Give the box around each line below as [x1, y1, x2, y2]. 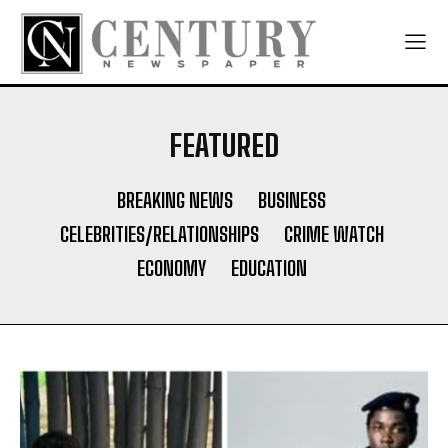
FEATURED [169, 127, 279, 164]
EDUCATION [230, 256, 307, 281]
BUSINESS [258, 188, 326, 213]
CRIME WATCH [283, 222, 384, 247]
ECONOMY [136, 256, 206, 281]
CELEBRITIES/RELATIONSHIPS [59, 222, 259, 247]
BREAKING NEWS [117, 188, 233, 213]
